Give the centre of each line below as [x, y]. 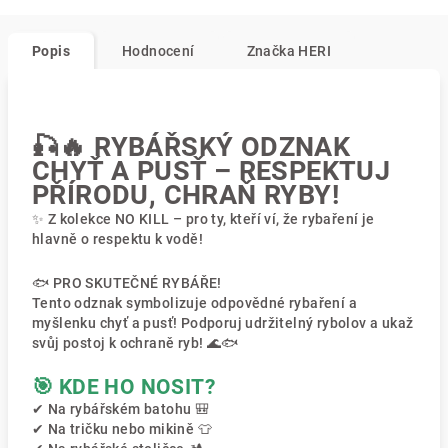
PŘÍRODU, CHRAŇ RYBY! [185, 194]
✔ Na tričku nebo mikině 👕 [122, 428]
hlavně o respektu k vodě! [117, 238]
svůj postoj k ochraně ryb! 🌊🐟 [135, 342]
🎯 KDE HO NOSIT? [123, 386]
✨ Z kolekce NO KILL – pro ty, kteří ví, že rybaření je [203, 218]
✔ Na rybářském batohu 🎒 [121, 408]
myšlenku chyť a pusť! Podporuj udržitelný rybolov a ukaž [223, 322]
